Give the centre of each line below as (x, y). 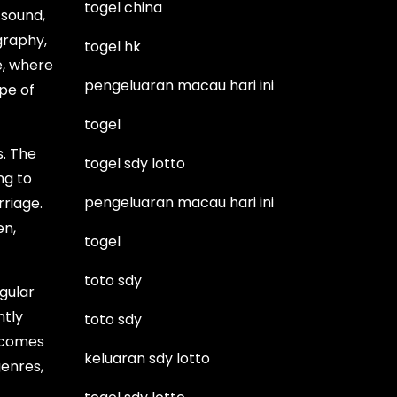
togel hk (113, 46)
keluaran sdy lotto (148, 358)
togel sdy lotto (135, 163)
